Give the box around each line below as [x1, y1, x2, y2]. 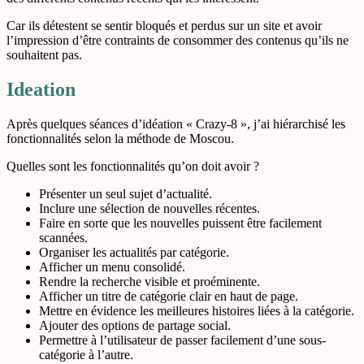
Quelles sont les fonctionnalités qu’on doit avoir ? [6, 158, 259, 173]
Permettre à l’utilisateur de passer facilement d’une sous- [39, 332, 326, 347]
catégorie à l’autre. [39, 347, 133, 362]
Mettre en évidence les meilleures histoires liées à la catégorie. [39, 303, 354, 318]
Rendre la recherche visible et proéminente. [39, 274, 260, 288]
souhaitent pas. [6, 47, 82, 62]
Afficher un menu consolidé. [39, 259, 185, 274]
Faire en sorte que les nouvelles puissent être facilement [39, 215, 322, 230]
